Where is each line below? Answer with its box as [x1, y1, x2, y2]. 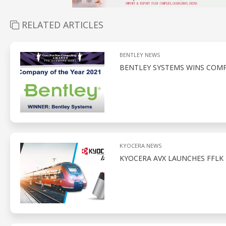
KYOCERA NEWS [119, 141, 161, 149]
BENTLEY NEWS [119, 50, 160, 59]
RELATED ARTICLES [19, 18, 103, 31]
